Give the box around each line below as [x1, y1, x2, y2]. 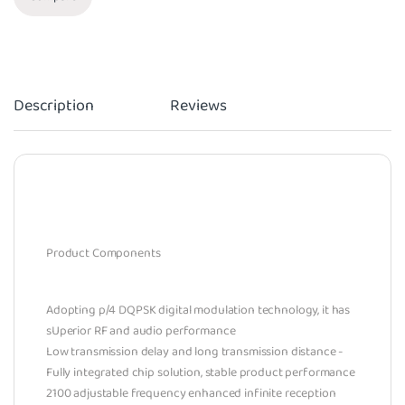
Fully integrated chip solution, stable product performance [46, 363, 355, 383]
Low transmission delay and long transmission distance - [46, 342, 344, 363]
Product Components [46, 243, 161, 264]
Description [14, 93, 94, 119]
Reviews [170, 93, 227, 119]
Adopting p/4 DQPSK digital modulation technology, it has [46, 300, 351, 321]
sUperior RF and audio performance [46, 321, 236, 342]
